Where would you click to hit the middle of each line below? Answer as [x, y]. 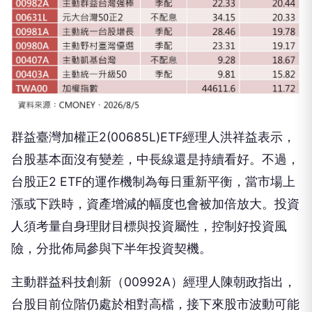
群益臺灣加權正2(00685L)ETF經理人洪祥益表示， [153, 93]
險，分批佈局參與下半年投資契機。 [111, 204]
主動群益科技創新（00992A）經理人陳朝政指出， [154, 237]
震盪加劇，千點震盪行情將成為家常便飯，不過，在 [155, 282]
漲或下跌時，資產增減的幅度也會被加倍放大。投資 [155, 159]
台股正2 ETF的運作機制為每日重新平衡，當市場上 [153, 137]
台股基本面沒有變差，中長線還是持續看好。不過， [155, 115]
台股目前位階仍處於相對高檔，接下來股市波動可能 [155, 260]
